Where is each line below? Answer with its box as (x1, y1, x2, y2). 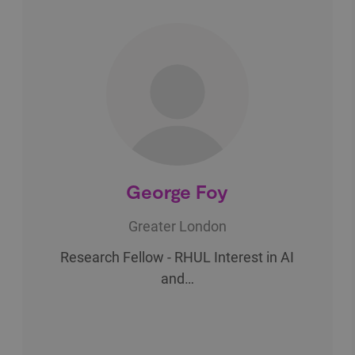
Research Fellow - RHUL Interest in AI (60, 248, 295, 265)
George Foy (126, 179, 229, 203)
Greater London (128, 217, 227, 235)
